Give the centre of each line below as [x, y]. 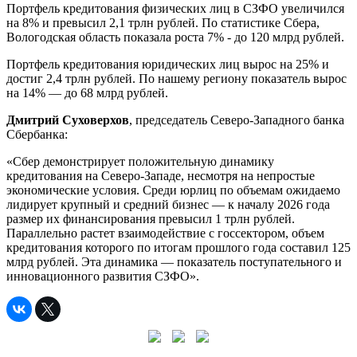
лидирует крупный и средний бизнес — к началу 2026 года [168, 204]
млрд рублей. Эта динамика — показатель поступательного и [174, 261]
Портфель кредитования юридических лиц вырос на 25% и [168, 64]
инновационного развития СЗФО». [103, 276]
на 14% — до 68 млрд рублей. [87, 92]
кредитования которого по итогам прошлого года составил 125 [178, 247]
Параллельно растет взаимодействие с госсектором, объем [165, 233]
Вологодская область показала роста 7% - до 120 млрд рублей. [175, 37]
